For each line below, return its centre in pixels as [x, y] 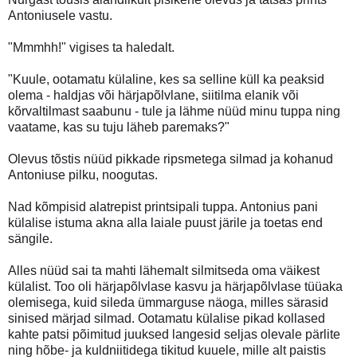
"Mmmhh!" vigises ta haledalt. [91, 47]
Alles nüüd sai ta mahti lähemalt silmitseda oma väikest [164, 270]
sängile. [30, 238]
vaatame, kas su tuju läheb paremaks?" [119, 127]
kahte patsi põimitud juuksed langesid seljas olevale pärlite [174, 334]
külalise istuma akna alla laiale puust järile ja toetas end [165, 222]
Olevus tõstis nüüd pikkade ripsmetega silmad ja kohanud [171, 159]
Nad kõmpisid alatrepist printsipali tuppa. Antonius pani [163, 206]
